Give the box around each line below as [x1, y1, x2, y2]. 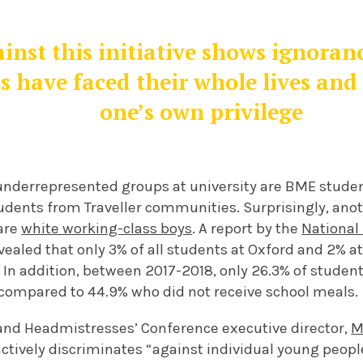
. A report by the [192, 220, 302, 238]
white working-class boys [21, 220, 193, 238]
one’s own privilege [100, 97, 304, 127]
